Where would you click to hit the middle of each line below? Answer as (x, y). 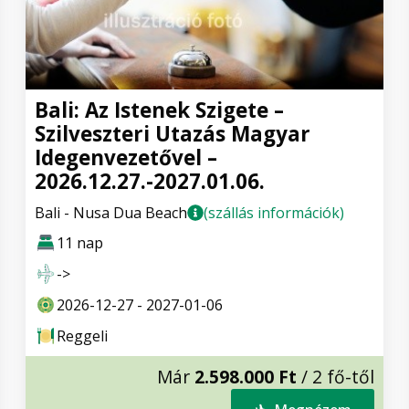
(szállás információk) (274, 213)
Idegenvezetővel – (126, 158)
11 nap (80, 243)
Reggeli (82, 336)
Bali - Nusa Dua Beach (111, 213)
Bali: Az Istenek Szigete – (159, 110)
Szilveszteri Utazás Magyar (173, 134)
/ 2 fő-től (336, 377)
